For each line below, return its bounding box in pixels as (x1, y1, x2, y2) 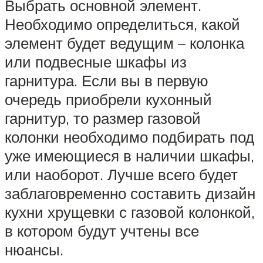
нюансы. (5, 240, 63, 259)
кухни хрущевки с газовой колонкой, (5, 202, 255, 221)
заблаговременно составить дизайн (5, 183, 255, 203)
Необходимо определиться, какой (5, 14, 240, 33)
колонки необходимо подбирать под (5, 127, 254, 146)
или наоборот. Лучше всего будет (5, 164, 238, 184)
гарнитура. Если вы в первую (5, 70, 208, 90)
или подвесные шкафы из (5, 52, 187, 71)
